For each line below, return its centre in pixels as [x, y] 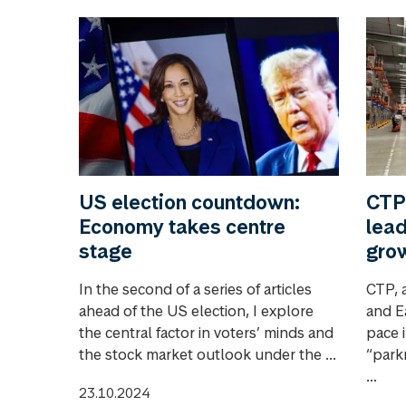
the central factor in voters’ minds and [206, 333]
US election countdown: [189, 203]
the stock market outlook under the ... [208, 355]
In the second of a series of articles [195, 290]
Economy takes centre [182, 227]
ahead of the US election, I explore [196, 311]
